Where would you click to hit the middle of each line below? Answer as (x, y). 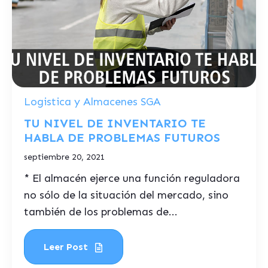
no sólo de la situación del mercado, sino (126, 195)
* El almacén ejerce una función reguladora (132, 178)
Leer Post (67, 247)
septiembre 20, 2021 (65, 157)
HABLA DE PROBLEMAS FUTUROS (122, 138)
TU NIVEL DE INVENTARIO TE (115, 123)
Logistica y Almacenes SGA (92, 102)
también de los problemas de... (101, 212)
